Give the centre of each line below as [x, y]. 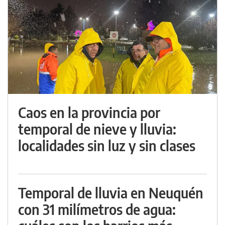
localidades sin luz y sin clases [107, 145]
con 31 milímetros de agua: [97, 209]
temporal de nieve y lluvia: [97, 129]
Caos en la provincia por [89, 112]
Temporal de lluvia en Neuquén [111, 193]
